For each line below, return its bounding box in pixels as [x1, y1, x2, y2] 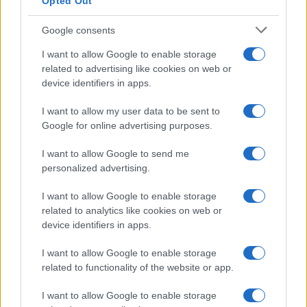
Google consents [42, 24, 115, 36]
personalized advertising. [42, 162, 150, 173]
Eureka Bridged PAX [30, 277, 111, 288]
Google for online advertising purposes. [42, 120, 212, 131]
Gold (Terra [30, 288, 75, 299]
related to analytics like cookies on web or [42, 205, 222, 216]
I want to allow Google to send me [42, 148, 189, 159]
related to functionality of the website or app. [42, 262, 234, 273]
